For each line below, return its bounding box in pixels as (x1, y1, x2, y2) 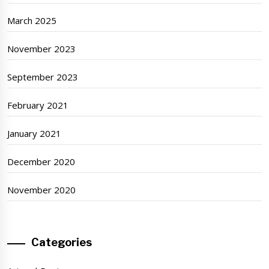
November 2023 (7, 43, 76, 55)
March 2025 (7, 14, 57, 27)
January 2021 (7, 127, 62, 140)
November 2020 (7, 184, 76, 196)
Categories (31, 236, 92, 249)
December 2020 (7, 156, 76, 168)
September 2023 (7, 71, 79, 83)
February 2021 (7, 99, 69, 112)
